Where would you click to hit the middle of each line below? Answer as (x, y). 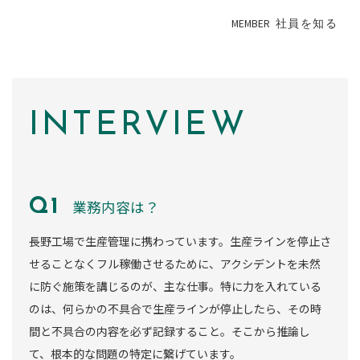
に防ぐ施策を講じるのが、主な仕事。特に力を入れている (175, 286)
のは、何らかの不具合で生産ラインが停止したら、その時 (175, 309)
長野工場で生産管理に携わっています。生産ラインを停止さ (180, 241)
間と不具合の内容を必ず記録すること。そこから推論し (170, 331)
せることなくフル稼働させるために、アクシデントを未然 (175, 264)
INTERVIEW (138, 126)
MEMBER (251, 24)
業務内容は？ (115, 207)
